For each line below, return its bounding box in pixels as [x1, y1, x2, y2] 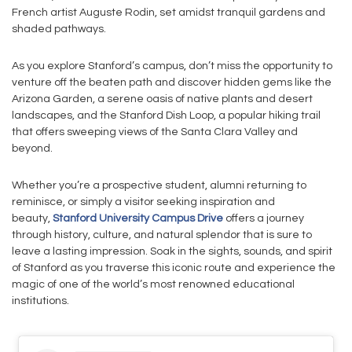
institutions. [12, 295, 69, 306]
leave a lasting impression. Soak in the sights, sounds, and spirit [12, 246, 332, 257]
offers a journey [223, 213, 304, 224]
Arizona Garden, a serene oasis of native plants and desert [12, 93, 313, 104]
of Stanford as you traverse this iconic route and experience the [12, 262, 335, 273]
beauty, [12, 213, 53, 224]
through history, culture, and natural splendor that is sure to [12, 229, 312, 240]
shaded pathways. [12, 24, 106, 35]
